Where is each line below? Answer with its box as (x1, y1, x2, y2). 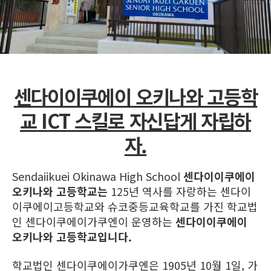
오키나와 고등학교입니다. (12, 228, 132, 244)
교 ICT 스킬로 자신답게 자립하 (19, 106, 252, 134)
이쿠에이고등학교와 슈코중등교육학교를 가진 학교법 (12, 198, 258, 214)
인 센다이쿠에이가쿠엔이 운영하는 (12, 213, 175, 229)
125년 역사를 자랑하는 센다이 (108, 183, 251, 199)
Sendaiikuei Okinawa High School (12, 168, 183, 184)
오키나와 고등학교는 (12, 183, 108, 199)
